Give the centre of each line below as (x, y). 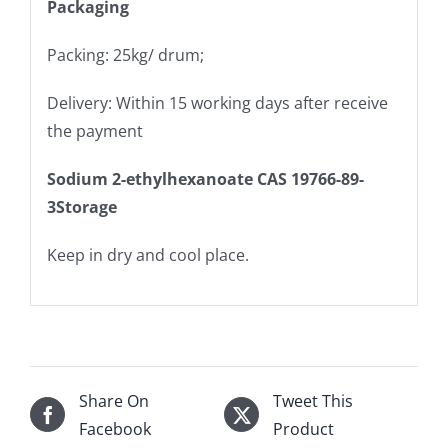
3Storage (81, 207)
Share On (114, 400)
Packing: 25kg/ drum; (125, 55)
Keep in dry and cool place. (147, 255)
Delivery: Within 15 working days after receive (217, 103)
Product (303, 428)
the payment (94, 131)
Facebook (115, 428)
